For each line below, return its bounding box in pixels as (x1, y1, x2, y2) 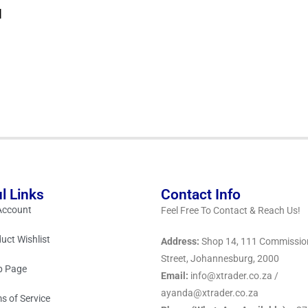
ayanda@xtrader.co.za (161, 287, 258, 298)
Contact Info (161, 186, 241, 203)
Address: (161, 235, 199, 247)
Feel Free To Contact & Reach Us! (161, 204, 300, 216)
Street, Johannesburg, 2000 (161, 252, 279, 264)
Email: (161, 269, 188, 281)
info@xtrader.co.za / (188, 269, 278, 281)
